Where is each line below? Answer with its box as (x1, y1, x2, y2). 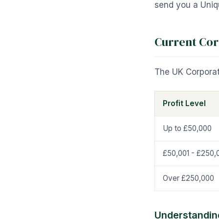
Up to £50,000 (163, 124, 212, 133)
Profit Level (163, 99, 206, 108)
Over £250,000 (163, 174, 214, 183)
